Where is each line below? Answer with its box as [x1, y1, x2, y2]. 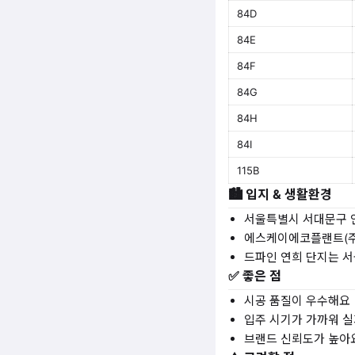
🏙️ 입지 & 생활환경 [228, 186, 332, 202]
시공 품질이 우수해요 [244, 293, 350, 308]
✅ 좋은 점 [228, 268, 281, 284]
